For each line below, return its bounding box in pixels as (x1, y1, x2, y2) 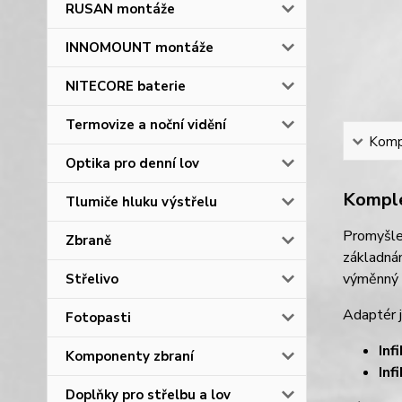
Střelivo (66, 270, 118, 288)
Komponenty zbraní (66, 347, 194, 365)
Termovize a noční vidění (66, 116, 226, 134)
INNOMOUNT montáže (66, 39, 214, 57)
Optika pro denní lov (66, 154, 199, 172)
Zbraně (66, 232, 111, 249)
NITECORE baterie (66, 77, 186, 95)
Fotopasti (66, 309, 131, 327)
